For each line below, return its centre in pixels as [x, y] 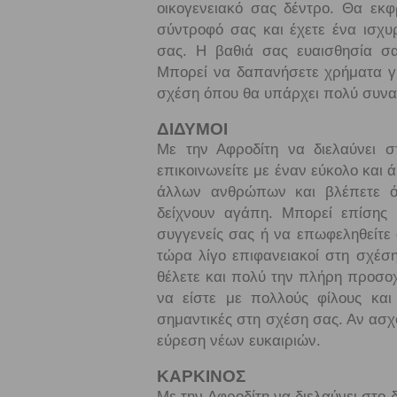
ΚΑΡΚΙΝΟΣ [201, 376]
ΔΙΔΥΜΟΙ [192, 129]
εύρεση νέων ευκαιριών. [239, 341]
